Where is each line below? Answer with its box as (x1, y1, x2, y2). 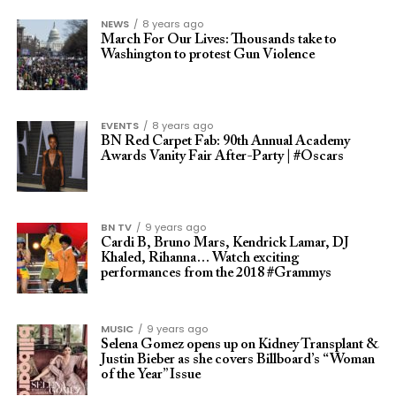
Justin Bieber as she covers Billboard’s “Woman (100, 353, 375, 367)
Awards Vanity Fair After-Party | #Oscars (100, 149, 344, 164)
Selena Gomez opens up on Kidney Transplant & (100, 338, 379, 352)
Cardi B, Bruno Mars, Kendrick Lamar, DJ (100, 236, 349, 250)
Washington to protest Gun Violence (100, 48, 315, 62)
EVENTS (100, 118, 139, 133)
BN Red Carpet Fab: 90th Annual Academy (100, 134, 350, 148)
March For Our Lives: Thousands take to (100, 33, 337, 47)
